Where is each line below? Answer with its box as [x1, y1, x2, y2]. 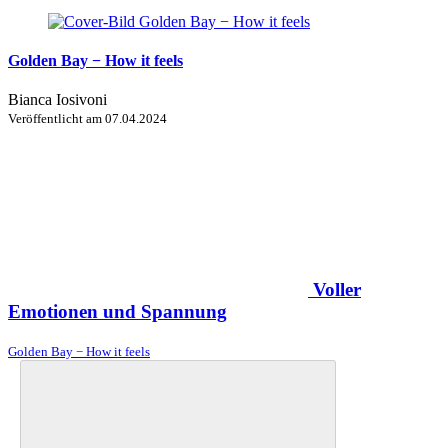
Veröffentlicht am [8, 111, 105, 127]
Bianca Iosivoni [8, 91, 107, 109]
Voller [313, 278, 361, 300]
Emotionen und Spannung [8, 300, 227, 322]
